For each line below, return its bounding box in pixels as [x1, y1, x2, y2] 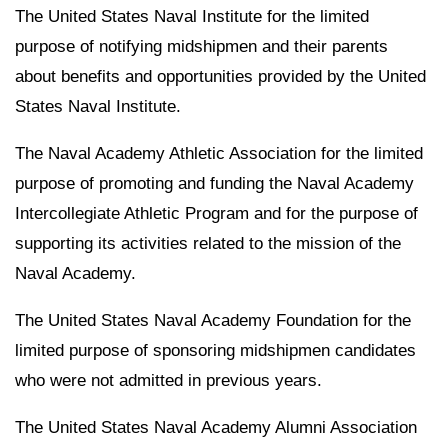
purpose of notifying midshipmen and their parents [15, 37, 388, 57]
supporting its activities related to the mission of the [15, 233, 401, 253]
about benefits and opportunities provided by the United [15, 67, 426, 87]
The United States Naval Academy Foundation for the [15, 310, 411, 330]
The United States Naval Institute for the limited [15, 7, 369, 27]
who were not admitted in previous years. [15, 370, 322, 390]
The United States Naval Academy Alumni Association [15, 417, 417, 437]
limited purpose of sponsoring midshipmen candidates [15, 340, 416, 360]
